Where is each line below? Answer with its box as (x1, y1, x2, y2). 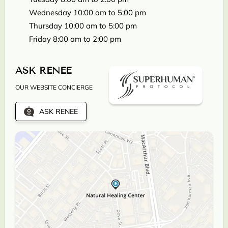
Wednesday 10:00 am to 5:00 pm (29, 7, 146, 17)
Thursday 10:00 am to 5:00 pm (29, 20, 137, 31)
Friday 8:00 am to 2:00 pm (29, 34, 121, 44)
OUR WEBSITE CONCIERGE (15, 83, 93, 91)
